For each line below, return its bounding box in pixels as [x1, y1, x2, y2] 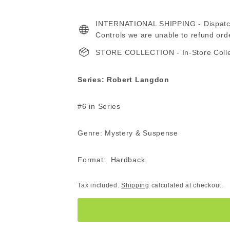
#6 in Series [78, 102, 121, 110]
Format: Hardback [78, 156, 145, 164]
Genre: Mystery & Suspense [78, 129, 178, 137]
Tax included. [78, 182, 122, 189]
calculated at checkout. [149, 182, 223, 189]
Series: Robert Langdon [78, 75, 169, 84]
